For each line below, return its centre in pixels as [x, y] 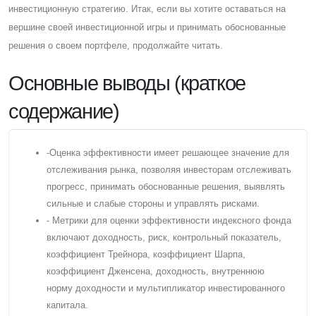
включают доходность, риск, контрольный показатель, [164, 238]
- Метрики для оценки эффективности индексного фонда [169, 221]
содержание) [64, 112]
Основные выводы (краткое [127, 84]
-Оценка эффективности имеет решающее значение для [168, 153]
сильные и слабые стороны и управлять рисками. [153, 204]
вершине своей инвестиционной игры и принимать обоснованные [147, 28]
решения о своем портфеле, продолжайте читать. [116, 46]
